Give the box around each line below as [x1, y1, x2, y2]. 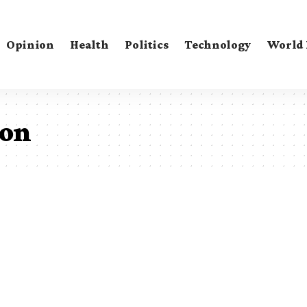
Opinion [5, 37, 54, 51]
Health [70, 37, 109, 51]
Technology [184, 37, 251, 51]
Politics [125, 37, 169, 51]
